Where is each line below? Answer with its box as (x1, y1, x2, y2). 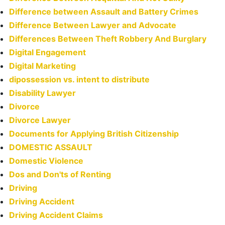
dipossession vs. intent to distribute (9, 74, 150, 85)
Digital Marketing (9, 61, 76, 71)
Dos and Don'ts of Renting (9, 169, 111, 180)
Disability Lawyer (9, 88, 76, 98)
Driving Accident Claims (9, 210, 103, 220)
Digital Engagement (9, 47, 86, 58)
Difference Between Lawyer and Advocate (9, 20, 176, 31)
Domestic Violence (9, 156, 83, 166)
